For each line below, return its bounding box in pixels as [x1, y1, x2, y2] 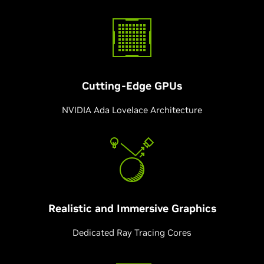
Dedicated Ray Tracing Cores [72, 227, 192, 238]
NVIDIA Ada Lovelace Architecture [62, 104, 202, 115]
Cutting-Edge [82, 79, 154, 93]
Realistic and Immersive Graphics [48, 202, 216, 215]
